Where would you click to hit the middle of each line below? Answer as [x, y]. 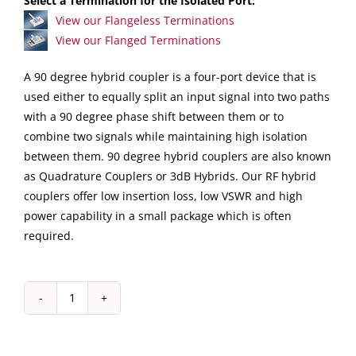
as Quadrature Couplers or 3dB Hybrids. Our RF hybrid [170, 176]
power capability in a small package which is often [158, 215]
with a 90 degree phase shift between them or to [154, 116]
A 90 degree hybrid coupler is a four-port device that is [170, 76]
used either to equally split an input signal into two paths [177, 96]
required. [49, 235]
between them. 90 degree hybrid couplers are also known [178, 156]
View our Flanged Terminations [138, 40]
